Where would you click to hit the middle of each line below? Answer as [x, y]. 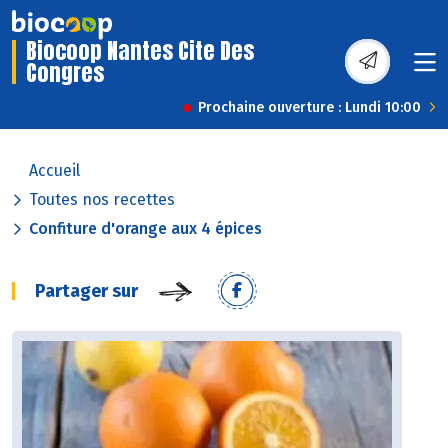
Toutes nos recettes [102, 200]
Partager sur [86, 291]
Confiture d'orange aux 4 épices [145, 229]
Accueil [54, 171]
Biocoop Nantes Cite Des [140, 51]
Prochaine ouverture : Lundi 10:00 [309, 108]
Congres [65, 73]
